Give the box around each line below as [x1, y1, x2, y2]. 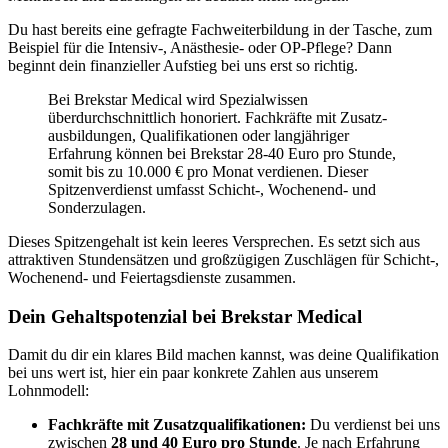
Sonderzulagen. [48, 198, 146, 216]
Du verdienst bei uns [306, 416, 440, 434]
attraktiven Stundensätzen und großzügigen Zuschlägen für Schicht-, [8, 250, 439, 268]
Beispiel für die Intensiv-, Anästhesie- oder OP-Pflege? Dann [8, 38, 392, 56]
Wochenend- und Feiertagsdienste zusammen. [8, 268, 296, 286]
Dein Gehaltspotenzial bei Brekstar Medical [8, 305, 362, 327]
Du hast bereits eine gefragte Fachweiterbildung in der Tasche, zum [8, 20, 432, 38]
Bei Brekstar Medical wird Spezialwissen [48, 90, 308, 108]
